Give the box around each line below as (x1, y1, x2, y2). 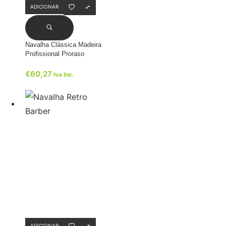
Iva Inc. (53, 71, 74, 79)
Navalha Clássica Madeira (25, 41, 101, 49)
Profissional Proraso (25, 50, 84, 58)
